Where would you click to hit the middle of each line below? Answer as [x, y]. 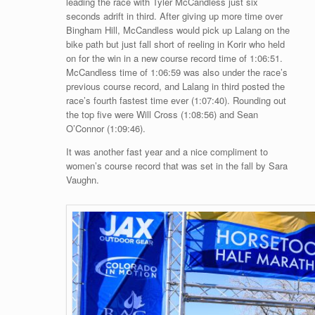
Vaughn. [84, 180]
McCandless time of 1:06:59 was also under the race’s [176, 72]
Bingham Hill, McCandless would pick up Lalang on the [178, 30]
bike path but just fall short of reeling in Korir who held [175, 44]
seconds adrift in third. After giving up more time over [174, 16]
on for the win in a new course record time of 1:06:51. [174, 58]
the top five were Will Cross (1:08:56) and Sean [162, 115]
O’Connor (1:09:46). [105, 129]
